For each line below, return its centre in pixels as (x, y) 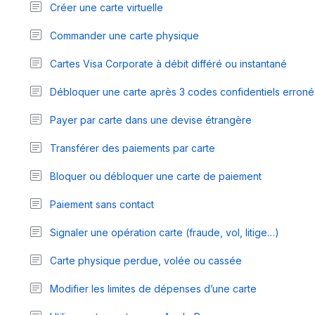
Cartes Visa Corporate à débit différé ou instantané (168, 63)
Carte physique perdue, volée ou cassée (146, 260)
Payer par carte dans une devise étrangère (150, 120)
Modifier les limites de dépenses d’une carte (153, 288)
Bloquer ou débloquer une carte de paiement (155, 176)
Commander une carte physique (124, 35)
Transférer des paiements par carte (132, 148)
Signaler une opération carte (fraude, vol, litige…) (164, 232)
